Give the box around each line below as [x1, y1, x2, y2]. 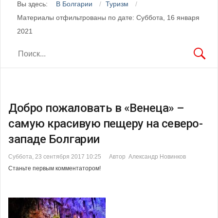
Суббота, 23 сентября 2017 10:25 [8, 153, 101, 160]
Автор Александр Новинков [109, 153, 186, 160]
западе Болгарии [8, 132, 100, 146]
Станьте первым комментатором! [8, 164, 101, 172]
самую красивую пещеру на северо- [8, 116, 202, 130]
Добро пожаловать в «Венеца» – [8, 101, 184, 115]
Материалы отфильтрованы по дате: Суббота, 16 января [17, 13, 200, 21]
